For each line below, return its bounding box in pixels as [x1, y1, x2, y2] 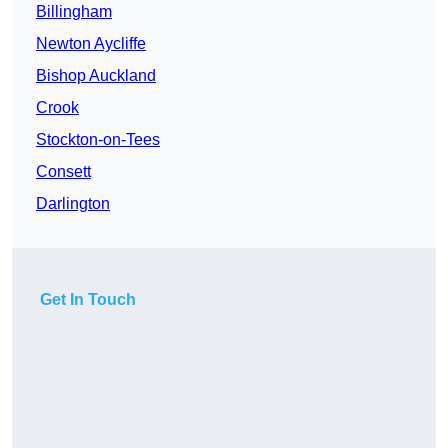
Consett [36, 163, 91, 181]
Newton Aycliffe [36, 35, 146, 53]
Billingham [36, 3, 112, 21]
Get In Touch [40, 291, 136, 309]
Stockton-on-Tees [36, 131, 160, 149]
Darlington [36, 195, 110, 213]
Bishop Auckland [36, 67, 156, 85]
